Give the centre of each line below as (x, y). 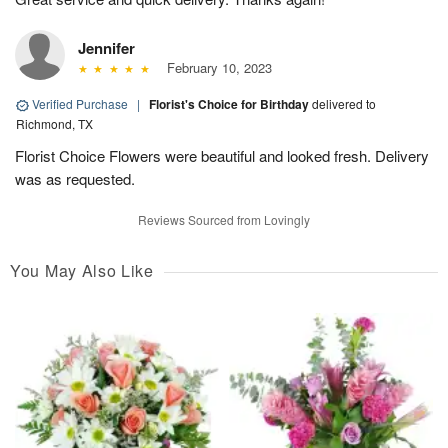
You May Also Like (82, 271)
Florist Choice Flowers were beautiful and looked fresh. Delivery (222, 156)
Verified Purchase (80, 104)
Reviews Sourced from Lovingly (224, 220)
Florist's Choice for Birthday (230, 104)
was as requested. (75, 179)
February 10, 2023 (215, 68)
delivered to (344, 104)
